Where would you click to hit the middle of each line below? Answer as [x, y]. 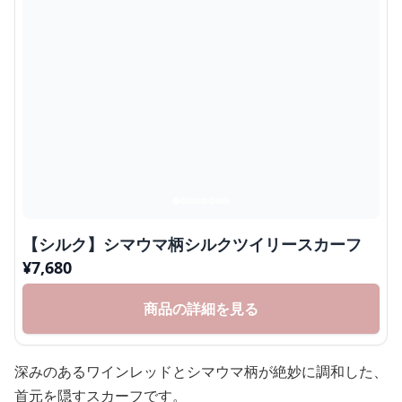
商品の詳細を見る [201, 308]
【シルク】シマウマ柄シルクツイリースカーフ [192, 244]
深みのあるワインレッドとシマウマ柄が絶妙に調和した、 [201, 371]
